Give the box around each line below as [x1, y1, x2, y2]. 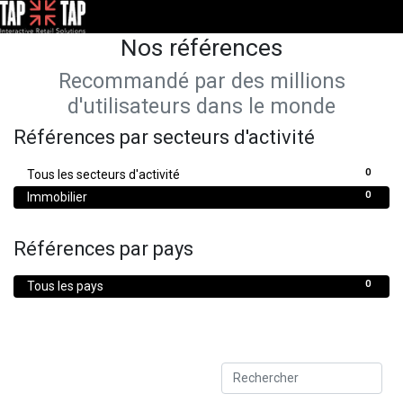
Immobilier [27, 189, 87, 204]
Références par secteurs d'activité [13, 125, 315, 148]
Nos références [121, 32, 282, 61]
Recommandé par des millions [58, 67, 345, 94]
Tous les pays [27, 278, 103, 293]
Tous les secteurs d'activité [27, 166, 180, 182]
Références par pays [13, 237, 193, 260]
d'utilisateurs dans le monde [67, 93, 336, 119]
